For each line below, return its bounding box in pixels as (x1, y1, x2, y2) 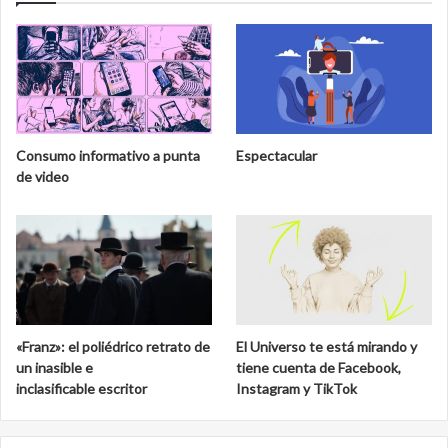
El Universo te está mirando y (236, 338, 418, 356)
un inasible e (16, 359, 93, 377)
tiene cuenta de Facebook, (236, 359, 402, 377)
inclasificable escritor (16, 380, 147, 398)
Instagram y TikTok (236, 380, 358, 398)
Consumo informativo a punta (16, 147, 200, 165)
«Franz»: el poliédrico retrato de (16, 338, 210, 356)
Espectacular (236, 147, 318, 165)
